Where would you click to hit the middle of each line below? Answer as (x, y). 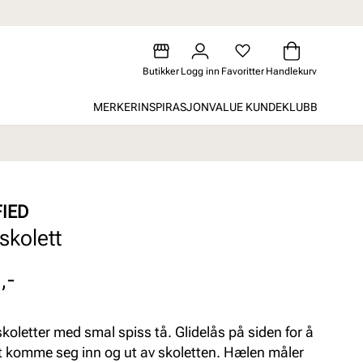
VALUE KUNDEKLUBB (263, 107)
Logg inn (200, 71)
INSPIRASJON (173, 107)
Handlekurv (291, 71)
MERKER (115, 107)
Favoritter (243, 71)
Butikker (161, 71)
